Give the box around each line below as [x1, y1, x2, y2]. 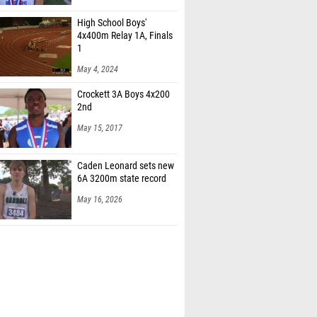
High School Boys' [77, 2, 146, 14]
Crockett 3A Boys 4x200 [77, 74, 170, 86]
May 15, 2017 [77, 108, 122, 118]
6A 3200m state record [77, 158, 166, 170]
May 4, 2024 [77, 50, 118, 59]
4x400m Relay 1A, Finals [77, 15, 173, 27]
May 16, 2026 [77, 180, 122, 190]
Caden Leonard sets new [77, 145, 174, 157]
